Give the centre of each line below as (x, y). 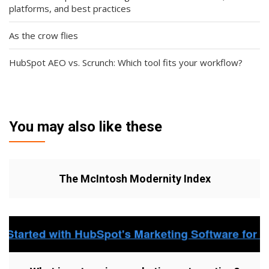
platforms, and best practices (70, 8)
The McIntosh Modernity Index (134, 178)
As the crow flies (44, 35)
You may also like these (86, 126)
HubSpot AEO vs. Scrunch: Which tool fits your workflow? (126, 62)
